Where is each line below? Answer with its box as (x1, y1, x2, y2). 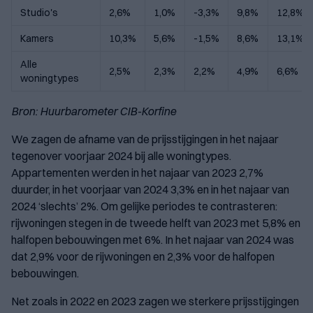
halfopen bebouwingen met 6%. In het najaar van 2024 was (11, 233, 294, 247)
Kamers (20, 32, 54, 45)
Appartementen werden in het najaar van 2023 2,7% (11, 166, 263, 180)
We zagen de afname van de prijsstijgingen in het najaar (11, 132, 279, 147)
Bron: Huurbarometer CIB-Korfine (11, 104, 176, 119)
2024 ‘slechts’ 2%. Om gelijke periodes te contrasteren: (11, 199, 277, 214)
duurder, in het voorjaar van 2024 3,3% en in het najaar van (11, 182, 289, 197)
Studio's (20, 6, 58, 20)
